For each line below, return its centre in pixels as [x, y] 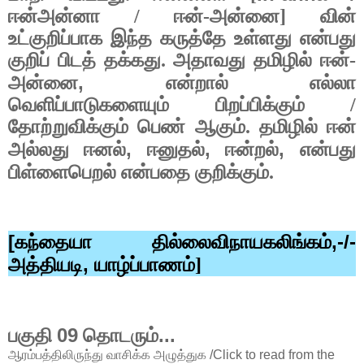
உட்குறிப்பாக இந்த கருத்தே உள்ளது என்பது [182, 38]
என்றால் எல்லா [261, 82]
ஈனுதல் [175, 149]
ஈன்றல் [252, 149]
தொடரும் [118, 336]
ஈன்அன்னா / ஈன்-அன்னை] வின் [182, 16]
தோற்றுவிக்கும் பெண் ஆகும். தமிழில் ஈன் [182, 126]
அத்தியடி [45, 265]
